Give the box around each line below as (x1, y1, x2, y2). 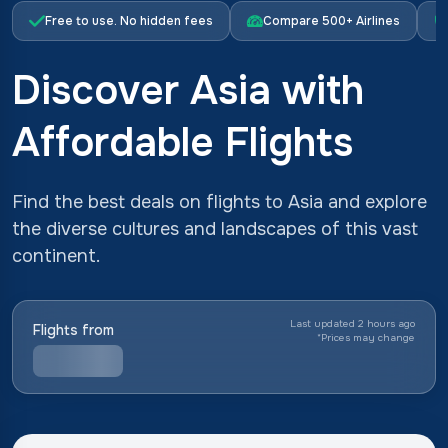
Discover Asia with (12, 64, 364, 116)
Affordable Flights (12, 116, 353, 168)
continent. (12, 244, 100, 267)
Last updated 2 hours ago (290, 316, 415, 330)
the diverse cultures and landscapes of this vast (12, 217, 418, 240)
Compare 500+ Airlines (263, 12, 400, 29)
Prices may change (321, 330, 415, 344)
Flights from (33, 321, 114, 339)
